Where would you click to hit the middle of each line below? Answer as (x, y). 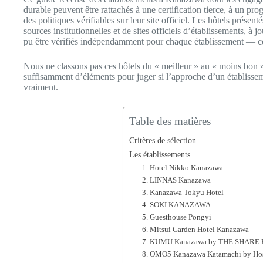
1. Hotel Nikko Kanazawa (183, 168)
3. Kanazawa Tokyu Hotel (183, 192)
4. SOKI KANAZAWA (177, 205)
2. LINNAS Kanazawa (177, 180)
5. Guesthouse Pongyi (177, 217)
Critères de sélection (162, 140)
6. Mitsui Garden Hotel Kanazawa (196, 229)
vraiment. (41, 87)
